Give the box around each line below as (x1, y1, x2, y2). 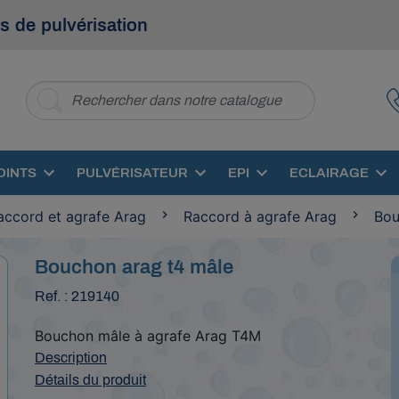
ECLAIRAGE (289, 166, 369, 180)
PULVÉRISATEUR (77, 166, 188, 180)
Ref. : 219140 (34, 289, 119, 304)
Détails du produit (34, 372, 146, 387)
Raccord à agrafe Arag (183, 208, 337, 225)
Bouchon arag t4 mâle (34, 256, 233, 278)
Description (34, 350, 107, 365)
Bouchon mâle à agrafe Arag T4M (34, 327, 261, 345)
